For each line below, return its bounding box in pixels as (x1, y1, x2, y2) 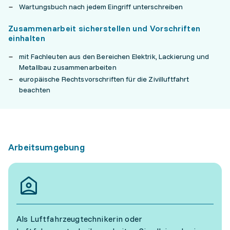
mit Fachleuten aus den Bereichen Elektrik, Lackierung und (19, 52, 209, 61)
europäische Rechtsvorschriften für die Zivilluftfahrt (19, 74, 189, 84)
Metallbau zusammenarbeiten (19, 63, 118, 72)
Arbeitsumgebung (8, 141, 85, 153)
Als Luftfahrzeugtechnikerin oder (16, 214, 143, 224)
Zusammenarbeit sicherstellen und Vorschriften (8, 23, 201, 33)
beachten (19, 85, 51, 94)
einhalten (8, 33, 45, 43)
